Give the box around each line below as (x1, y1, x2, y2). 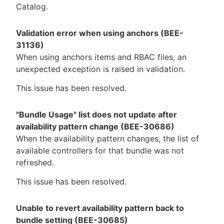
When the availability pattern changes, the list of (16, 133, 199, 143)
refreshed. (16, 157, 54, 167)
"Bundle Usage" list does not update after (16, 109, 177, 119)
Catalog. (16, 1, 48, 12)
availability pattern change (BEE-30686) (16, 121, 174, 131)
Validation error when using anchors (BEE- (16, 27, 183, 38)
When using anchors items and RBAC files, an (16, 51, 186, 62)
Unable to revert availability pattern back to (16, 202, 184, 213)
